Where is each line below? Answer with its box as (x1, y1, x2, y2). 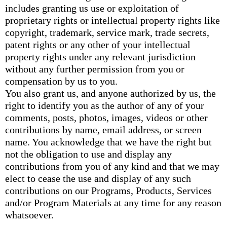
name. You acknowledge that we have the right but (5, 136, 212, 147)
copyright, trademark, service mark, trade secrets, (5, 27, 209, 38)
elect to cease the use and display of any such (5, 173, 191, 184)
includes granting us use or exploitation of (5, 3, 179, 14)
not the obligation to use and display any (5, 148, 172, 160)
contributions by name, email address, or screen (5, 124, 202, 135)
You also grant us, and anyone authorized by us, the (5, 88, 216, 99)
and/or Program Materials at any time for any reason (5, 197, 221, 208)
